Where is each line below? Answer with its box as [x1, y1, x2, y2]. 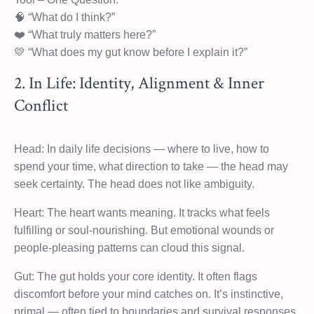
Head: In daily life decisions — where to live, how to [14, 142, 269, 155]
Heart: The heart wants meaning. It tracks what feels [14, 206, 270, 219]
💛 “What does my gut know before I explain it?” [14, 46, 247, 58]
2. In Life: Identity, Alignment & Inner [14, 71, 264, 94]
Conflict [14, 94, 68, 116]
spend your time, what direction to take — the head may [14, 160, 288, 172]
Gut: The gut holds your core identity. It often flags [14, 270, 257, 282]
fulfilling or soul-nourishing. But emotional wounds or [14, 224, 274, 236]
